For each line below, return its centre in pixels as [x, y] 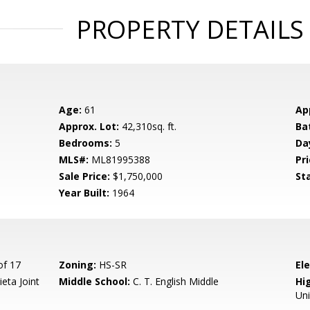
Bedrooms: [86, 143]
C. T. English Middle [175, 281]
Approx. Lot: [89, 126]
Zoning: [78, 265]
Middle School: [95, 281]
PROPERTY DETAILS [190, 29]
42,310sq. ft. [148, 126]
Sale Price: [85, 176]
